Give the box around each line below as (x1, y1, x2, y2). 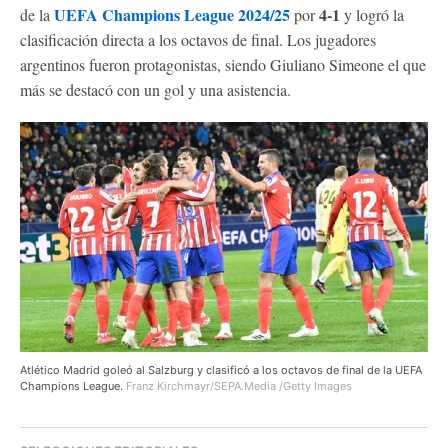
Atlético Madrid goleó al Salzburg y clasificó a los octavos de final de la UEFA (20, 362, 422, 377)
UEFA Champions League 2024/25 (54, 3, 290, 26)
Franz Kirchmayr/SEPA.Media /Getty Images (126, 378, 352, 393)
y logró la (340, 4, 404, 25)
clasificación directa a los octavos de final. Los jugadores (20, 29, 376, 50)
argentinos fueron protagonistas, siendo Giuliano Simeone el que (20, 54, 426, 75)
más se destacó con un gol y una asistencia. (20, 79, 291, 100)
